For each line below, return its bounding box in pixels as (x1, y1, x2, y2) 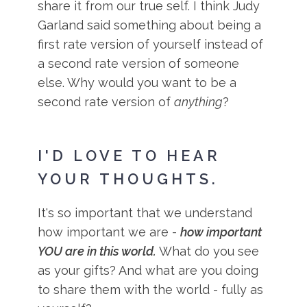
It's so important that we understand (38, 205, 253, 220)
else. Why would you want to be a (38, 75, 237, 90)
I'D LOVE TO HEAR (38, 147, 221, 164)
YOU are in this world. (38, 243, 157, 258)
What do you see (156, 243, 260, 258)
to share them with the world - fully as (38, 282, 264, 297)
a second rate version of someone (38, 56, 240, 71)
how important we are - (38, 224, 181, 239)
